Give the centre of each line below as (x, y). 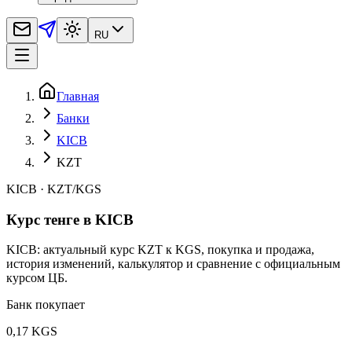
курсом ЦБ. (37, 278)
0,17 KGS (32, 332)
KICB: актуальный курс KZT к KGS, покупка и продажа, (160, 250)
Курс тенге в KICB (70, 219)
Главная (78, 96)
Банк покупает (46, 305)
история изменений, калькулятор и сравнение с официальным (173, 264)
